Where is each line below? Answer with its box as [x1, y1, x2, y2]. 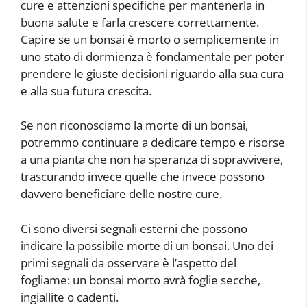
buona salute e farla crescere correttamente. [21, 14, 259, 30]
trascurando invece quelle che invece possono [21, 169, 265, 185]
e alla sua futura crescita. [21, 82, 151, 99]
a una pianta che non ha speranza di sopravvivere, [21, 151, 283, 168]
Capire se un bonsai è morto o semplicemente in [21, 31, 279, 47]
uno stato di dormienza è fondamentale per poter [21, 48, 284, 64]
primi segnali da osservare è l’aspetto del [21, 254, 236, 271]
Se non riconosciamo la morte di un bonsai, [21, 117, 248, 134]
